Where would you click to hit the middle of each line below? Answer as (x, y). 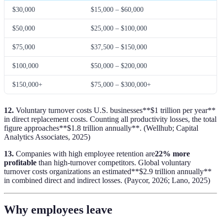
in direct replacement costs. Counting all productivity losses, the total (110, 119)
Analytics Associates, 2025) (47, 137)
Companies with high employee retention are (84, 153)
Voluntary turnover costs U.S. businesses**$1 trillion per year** (115, 110)
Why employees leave (58, 210)
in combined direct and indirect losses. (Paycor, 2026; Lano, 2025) (107, 180)
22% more (172, 153)
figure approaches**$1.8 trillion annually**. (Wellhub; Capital (101, 128)
